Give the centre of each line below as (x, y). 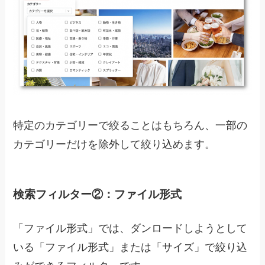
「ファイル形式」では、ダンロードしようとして (130, 229)
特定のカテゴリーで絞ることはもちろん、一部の (130, 125)
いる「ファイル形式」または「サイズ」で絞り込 (130, 248)
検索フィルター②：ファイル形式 (98, 195)
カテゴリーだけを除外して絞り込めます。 (114, 144)
